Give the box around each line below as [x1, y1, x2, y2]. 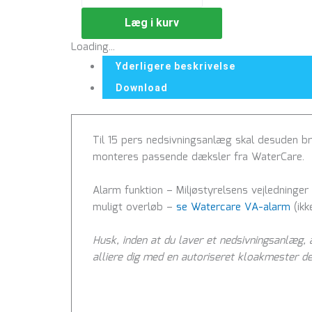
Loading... [71, 38, 115, 56]
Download [116, 81, 168, 93]
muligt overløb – [93, 199, 176, 217]
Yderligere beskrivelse [116, 60, 235, 72]
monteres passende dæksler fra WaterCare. [93, 149, 304, 166]
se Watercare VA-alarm [176, 199, 290, 217]
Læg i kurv [125, 15, 179, 29]
